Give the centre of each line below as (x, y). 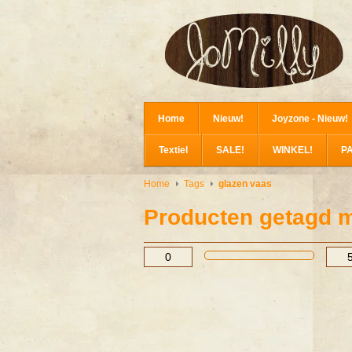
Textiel (173, 150)
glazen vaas (245, 184)
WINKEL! (293, 150)
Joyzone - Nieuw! (310, 119)
